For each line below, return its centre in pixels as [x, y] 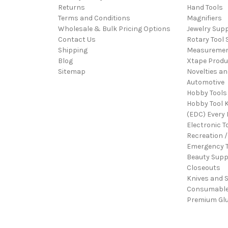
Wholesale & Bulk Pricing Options [114, 29]
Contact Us [77, 39]
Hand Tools [205, 7]
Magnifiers [204, 18]
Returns [72, 7]
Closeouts [203, 168]
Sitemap [72, 72]
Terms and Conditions [94, 18]
